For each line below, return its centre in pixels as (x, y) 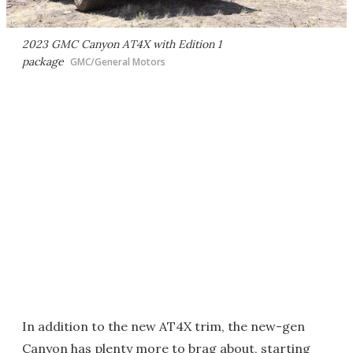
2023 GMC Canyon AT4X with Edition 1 (122, 44)
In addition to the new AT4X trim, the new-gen (163, 326)
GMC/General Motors (118, 61)
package (43, 61)
